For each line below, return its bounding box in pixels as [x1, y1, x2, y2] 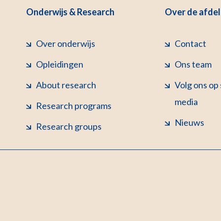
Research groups [36, 120, 102, 132]
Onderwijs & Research [26, 6, 115, 17]
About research [36, 79, 97, 90]
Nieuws [175, 116, 205, 128]
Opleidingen [36, 58, 84, 70]
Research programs [36, 100, 112, 111]
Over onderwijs [36, 37, 96, 49]
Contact [175, 37, 207, 49]
